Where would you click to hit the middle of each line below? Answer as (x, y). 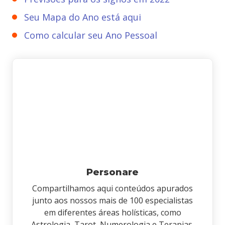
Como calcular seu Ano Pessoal (91, 35)
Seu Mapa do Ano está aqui (83, 17)
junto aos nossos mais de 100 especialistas (113, 200)
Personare (113, 172)
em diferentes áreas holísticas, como (113, 212)
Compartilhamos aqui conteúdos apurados (113, 188)
